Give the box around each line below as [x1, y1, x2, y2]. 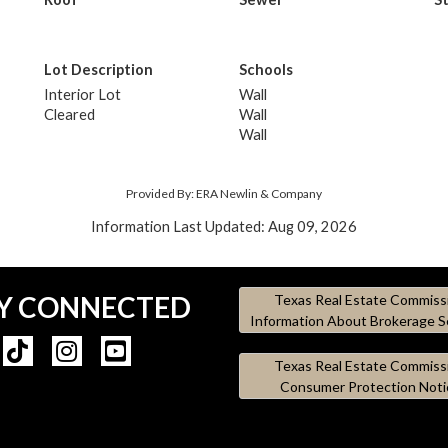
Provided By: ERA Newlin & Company [126, 185, 322, 201]
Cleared [44, 105, 95, 123]
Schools [239, 60, 293, 78]
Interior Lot [44, 85, 121, 103]
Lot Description [44, 60, 153, 78]
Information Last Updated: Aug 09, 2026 [91, 217, 357, 235]
